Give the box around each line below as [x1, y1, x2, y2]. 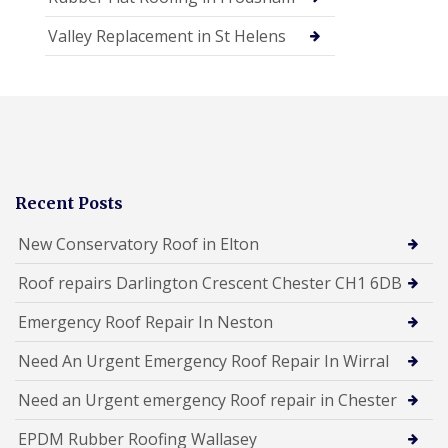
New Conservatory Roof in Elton [18, 233, 259, 256]
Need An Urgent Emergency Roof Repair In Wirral [18, 350, 389, 373]
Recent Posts [15, 193, 123, 214]
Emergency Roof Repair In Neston [18, 311, 273, 334]
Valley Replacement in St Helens [48, 25, 286, 48]
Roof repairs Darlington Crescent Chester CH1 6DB [18, 272, 402, 295]
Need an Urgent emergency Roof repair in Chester [18, 389, 397, 412]
